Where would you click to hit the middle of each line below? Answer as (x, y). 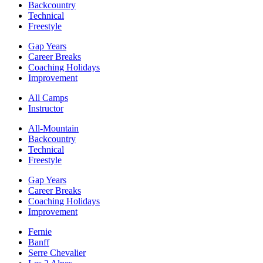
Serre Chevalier (57, 253)
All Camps (48, 98)
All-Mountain (53, 129)
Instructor (46, 109)
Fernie (40, 232)
